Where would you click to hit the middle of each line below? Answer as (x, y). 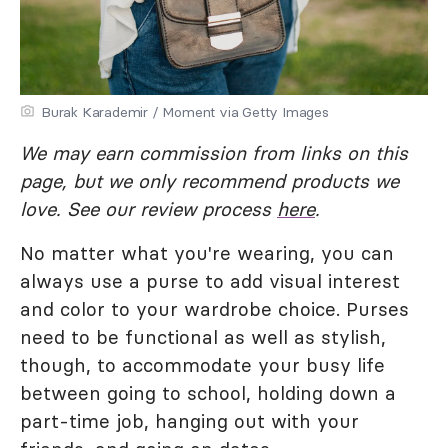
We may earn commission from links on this (214, 153)
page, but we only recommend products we (209, 181)
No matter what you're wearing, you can (207, 253)
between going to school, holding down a (208, 393)
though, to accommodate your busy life (202, 365)
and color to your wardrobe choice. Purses (214, 309)
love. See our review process (148, 209)
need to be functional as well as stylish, (203, 337)
